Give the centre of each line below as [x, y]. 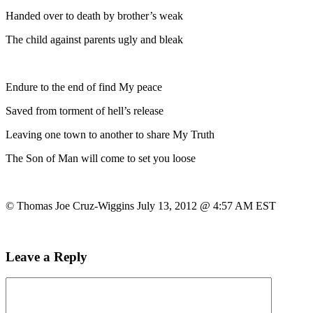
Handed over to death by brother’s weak [94, 15]
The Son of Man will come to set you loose [101, 158]
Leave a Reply [46, 256]
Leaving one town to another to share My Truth [110, 134]
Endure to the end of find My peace [84, 87]
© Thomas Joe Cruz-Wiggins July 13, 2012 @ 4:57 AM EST [141, 205]
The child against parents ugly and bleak [94, 39]
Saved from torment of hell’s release [85, 110]
